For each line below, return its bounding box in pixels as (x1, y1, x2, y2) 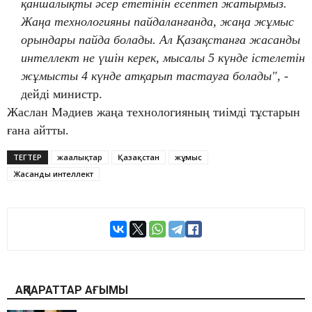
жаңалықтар (57, 151, 102, 162)
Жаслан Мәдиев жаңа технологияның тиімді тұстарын (7, 104, 300, 119)
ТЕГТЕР (13, 151, 42, 162)
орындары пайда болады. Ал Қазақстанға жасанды (21, 32, 300, 47)
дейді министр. (21, 86, 102, 101)
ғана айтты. (7, 123, 69, 137)
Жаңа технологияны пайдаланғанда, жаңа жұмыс (21, 14, 294, 29)
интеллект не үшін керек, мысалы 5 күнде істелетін (21, 50, 305, 65)
